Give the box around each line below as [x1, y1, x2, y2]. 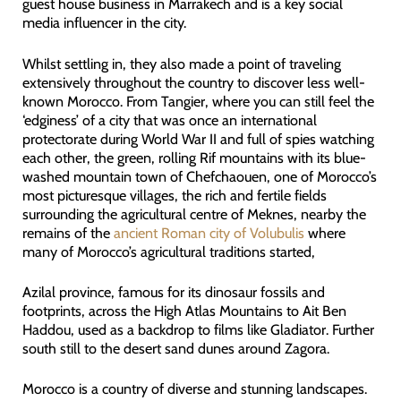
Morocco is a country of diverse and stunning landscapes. [21, 380, 367, 398]
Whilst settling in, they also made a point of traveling [21, 54, 341, 73]
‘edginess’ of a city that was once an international [21, 110, 317, 129]
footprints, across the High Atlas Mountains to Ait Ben [21, 302, 346, 320]
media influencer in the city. [21, 13, 186, 32]
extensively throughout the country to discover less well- [21, 73, 365, 91]
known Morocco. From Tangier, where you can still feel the [21, 91, 374, 110]
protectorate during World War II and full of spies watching [21, 129, 374, 148]
